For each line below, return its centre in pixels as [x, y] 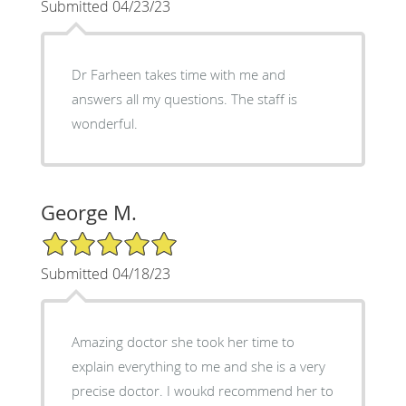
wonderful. [104, 124]
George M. [88, 213]
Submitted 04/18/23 [105, 274]
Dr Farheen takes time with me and [178, 75]
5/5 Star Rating [85, 238]
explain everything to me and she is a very [198, 367]
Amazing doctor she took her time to [183, 342]
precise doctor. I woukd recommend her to [202, 391]
